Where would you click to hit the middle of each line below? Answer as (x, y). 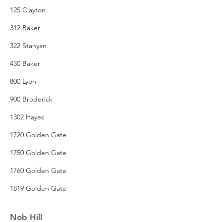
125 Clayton (28, 10)
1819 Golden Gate (38, 188)
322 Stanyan (28, 45)
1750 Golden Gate (38, 152)
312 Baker (25, 28)
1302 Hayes (27, 117)
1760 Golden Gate (38, 170)
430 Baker (25, 63)
